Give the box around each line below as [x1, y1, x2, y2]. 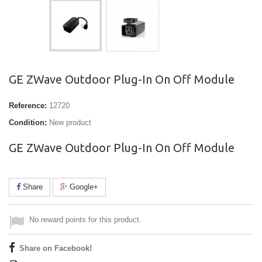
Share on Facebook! [19, 244, 92, 253]
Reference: [9, 101, 47, 111]
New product [49, 118, 91, 127]
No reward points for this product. [29, 215, 142, 225]
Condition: [9, 118, 47, 127]
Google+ [67, 182, 98, 192]
